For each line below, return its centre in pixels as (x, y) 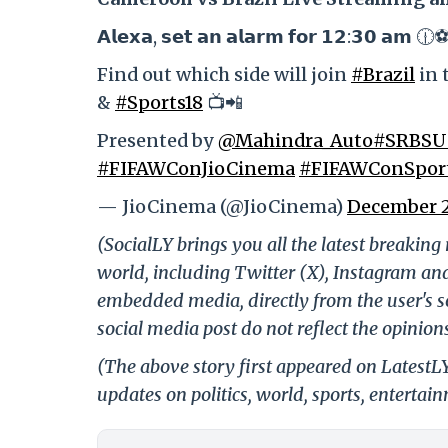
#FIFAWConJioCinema (196, 169)
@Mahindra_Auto (295, 141)
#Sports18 (159, 103)
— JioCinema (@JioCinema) (222, 207)
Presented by (157, 141)
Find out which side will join (224, 75)
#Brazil (383, 75)
